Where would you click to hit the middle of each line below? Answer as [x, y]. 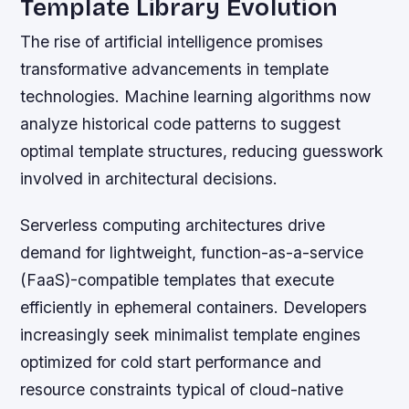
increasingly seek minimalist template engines [191, 334]
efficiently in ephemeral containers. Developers [194, 307]
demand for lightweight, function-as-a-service [192, 252]
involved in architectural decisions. [149, 178]
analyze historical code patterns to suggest [181, 123]
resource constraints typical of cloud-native [182, 389]
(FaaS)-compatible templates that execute [178, 279]
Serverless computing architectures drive [173, 225]
